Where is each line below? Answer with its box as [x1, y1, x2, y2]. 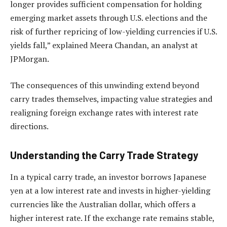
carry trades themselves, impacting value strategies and [10, 93, 212, 105]
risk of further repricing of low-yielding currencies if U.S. [10, 26, 217, 37]
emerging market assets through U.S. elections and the [10, 12, 207, 24]
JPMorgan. [10, 53, 49, 65]
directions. [10, 121, 49, 132]
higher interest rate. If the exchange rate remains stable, [10, 212, 214, 224]
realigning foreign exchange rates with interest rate [10, 107, 198, 119]
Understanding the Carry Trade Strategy [10, 148, 198, 161]
